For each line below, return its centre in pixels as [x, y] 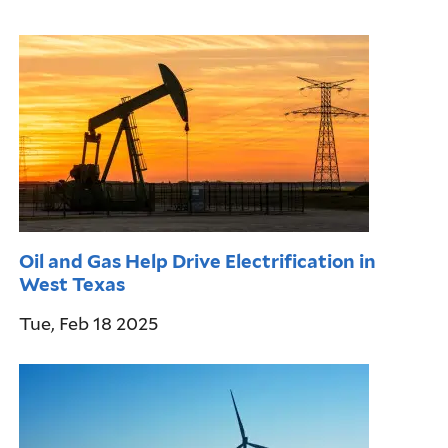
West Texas [72, 283]
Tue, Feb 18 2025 [89, 322]
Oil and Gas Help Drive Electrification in [198, 260]
